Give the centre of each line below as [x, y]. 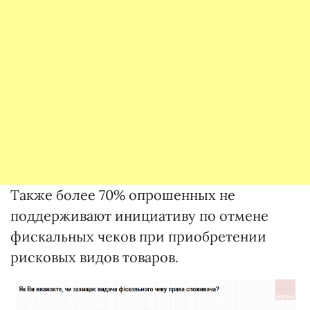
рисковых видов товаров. [94, 257]
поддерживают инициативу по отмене [139, 215]
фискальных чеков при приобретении [138, 236]
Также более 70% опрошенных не [123, 194]
